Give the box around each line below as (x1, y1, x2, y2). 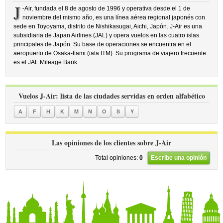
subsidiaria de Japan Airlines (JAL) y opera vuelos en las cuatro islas (13, 32, 200, 39)
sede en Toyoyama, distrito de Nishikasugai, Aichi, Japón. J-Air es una (13, 23, 203, 30)
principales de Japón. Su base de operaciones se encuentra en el (13, 41, 192, 48)
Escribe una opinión (150, 154, 207, 161)
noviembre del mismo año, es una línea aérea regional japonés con (22, 14, 205, 21)
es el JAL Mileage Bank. (13, 59, 79, 66)
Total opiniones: (95, 154, 139, 161)
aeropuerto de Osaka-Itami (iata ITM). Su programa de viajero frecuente (13, 50, 207, 57)
